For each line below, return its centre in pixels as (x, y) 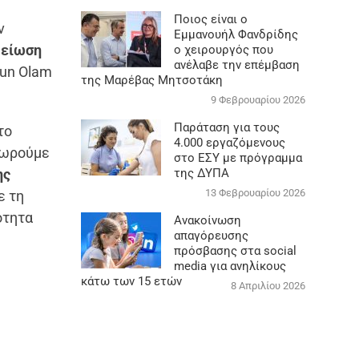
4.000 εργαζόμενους (229, 142)
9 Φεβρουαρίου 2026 (258, 99)
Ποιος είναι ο (210, 19)
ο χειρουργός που (223, 49)
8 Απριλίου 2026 (268, 285)
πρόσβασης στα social (235, 250)
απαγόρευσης (211, 235)
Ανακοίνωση (207, 220)
